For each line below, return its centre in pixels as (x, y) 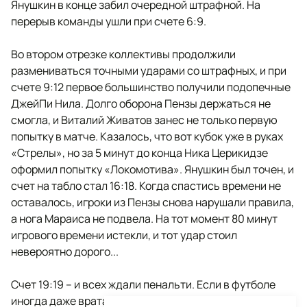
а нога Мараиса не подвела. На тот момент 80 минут (144, 219)
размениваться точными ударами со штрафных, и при (149, 71)
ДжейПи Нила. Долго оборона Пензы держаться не (141, 103)
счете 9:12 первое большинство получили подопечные (151, 87)
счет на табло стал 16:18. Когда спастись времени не (146, 186)
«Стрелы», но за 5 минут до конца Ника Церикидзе (139, 153)
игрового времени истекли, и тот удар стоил (124, 235)
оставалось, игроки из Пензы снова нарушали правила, (152, 202)
